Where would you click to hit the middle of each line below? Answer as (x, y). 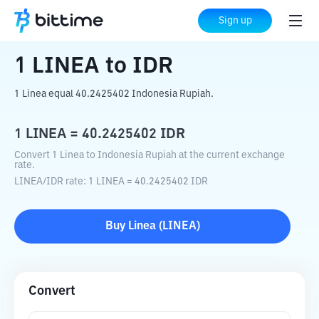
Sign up (235, 21)
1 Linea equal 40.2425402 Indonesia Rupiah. (114, 94)
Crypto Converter (100, 21)
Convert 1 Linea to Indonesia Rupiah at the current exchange (150, 155)
